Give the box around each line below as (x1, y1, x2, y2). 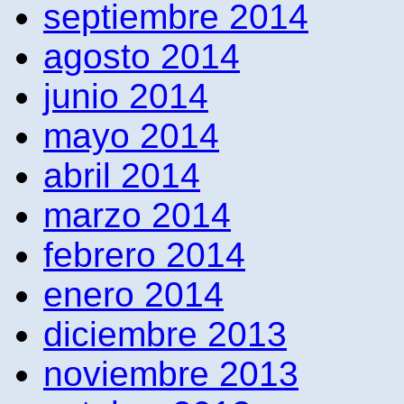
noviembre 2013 (43, 353, 298, 393)
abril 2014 (43, 155, 200, 195)
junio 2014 (43, 76, 208, 115)
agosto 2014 (43, 36, 240, 76)
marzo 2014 (43, 195, 231, 234)
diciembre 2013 (43, 314, 287, 353)
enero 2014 (43, 274, 224, 314)
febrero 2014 (43, 234, 245, 274)
